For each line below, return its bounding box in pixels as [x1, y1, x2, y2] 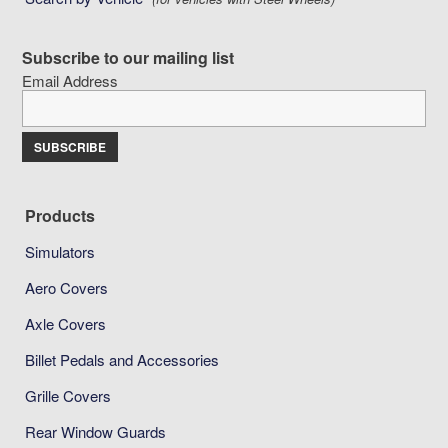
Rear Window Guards [25, 420, 167, 442]
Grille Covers [25, 384, 112, 406]
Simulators [25, 240, 96, 262]
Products [25, 203, 96, 227]
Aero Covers [25, 276, 109, 298]
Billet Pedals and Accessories [25, 348, 220, 370]
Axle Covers [25, 312, 107, 334]
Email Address [22, 69, 119, 91]
